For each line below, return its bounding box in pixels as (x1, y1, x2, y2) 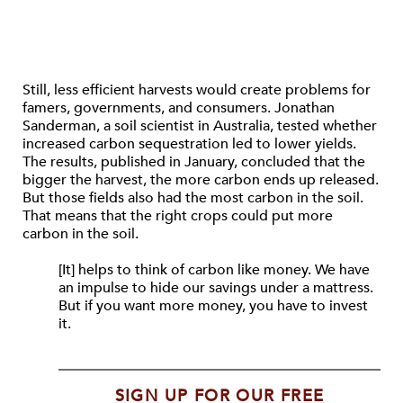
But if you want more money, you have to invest (58, 296, 368, 316)
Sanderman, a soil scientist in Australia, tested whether (22, 116, 377, 136)
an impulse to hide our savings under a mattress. (58, 278, 373, 298)
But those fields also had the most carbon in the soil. (22, 188, 363, 208)
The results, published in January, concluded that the (22, 152, 365, 172)
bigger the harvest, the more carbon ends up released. (22, 170, 379, 190)
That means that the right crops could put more (22, 206, 333, 226)
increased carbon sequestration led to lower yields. (22, 134, 356, 154)
